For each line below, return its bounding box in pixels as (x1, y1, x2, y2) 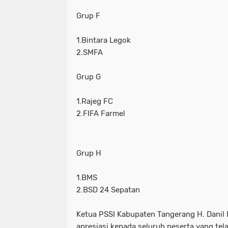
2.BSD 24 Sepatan (76, 185, 140, 194)
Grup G (76, 72, 101, 81)
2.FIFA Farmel (76, 108, 125, 118)
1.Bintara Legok (76, 35, 131, 45)
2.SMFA (76, 47, 103, 57)
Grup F (76, 11, 100, 20)
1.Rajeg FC (76, 96, 113, 106)
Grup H (76, 148, 101, 158)
